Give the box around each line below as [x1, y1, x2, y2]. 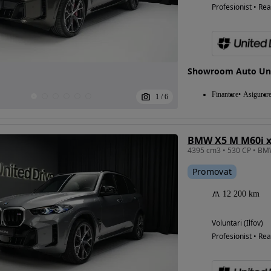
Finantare [211, 90, 238, 99]
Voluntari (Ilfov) [211, 218, 263, 228]
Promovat [192, 166, 232, 177]
